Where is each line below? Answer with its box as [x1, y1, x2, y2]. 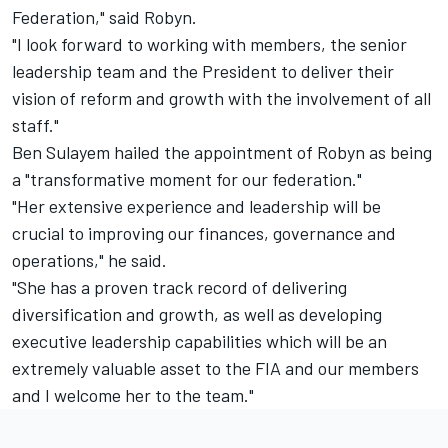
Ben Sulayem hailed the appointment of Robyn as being [12, 140, 432, 163]
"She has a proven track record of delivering [12, 275, 347, 298]
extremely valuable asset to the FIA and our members [12, 356, 419, 379]
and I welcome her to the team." [12, 383, 254, 406]
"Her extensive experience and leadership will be [12, 194, 381, 217]
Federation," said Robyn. [12, 5, 197, 28]
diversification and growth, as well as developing [12, 302, 382, 325]
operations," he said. [12, 248, 167, 271]
